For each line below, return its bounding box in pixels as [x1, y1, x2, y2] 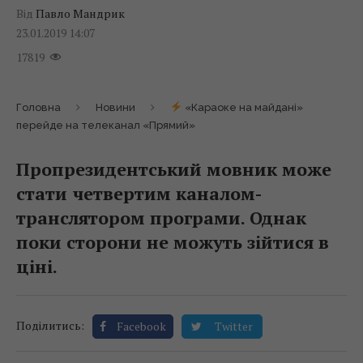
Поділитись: [16, 317, 84, 333]
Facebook [117, 318, 166, 334]
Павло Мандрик [36, 5, 125, 21]
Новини [96, 100, 135, 113]
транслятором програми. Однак [16, 205, 306, 229]
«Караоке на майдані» [181, 100, 303, 113]
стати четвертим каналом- [16, 181, 262, 205]
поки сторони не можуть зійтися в [16, 229, 329, 254]
